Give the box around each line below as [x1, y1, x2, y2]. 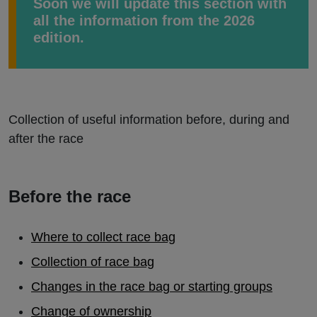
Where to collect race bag [31, 230, 175, 244]
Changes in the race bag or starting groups [31, 279, 272, 294]
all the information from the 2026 [33, 13, 255, 28]
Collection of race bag [31, 255, 154, 269]
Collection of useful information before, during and [8, 113, 289, 127]
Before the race [8, 187, 131, 206]
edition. [33, 30, 84, 45]
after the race [8, 132, 83, 146]
